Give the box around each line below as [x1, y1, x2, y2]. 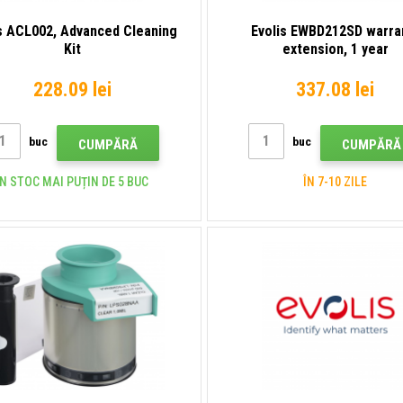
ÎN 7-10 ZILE [303, 174, 368, 189]
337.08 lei [296, 77, 375, 101]
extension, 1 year [282, 40, 389, 58]
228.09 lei [32, 77, 112, 101]
